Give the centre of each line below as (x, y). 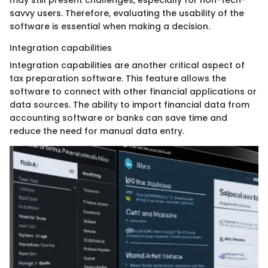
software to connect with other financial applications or (133, 92)
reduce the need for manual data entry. (97, 131)
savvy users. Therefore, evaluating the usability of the (127, 13)
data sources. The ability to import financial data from (130, 105)
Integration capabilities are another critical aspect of (127, 66)
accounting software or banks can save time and (118, 118)
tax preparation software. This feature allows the (118, 79)
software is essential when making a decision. (110, 27)
